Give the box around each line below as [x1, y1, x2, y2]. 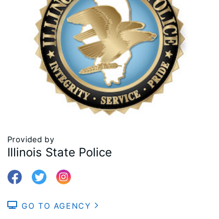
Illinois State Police [7, 145, 112, 159]
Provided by [7, 134, 55, 144]
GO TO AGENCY [22, 200, 91, 211]
